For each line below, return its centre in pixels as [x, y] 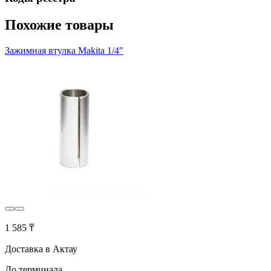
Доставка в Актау [41, 249]
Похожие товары [59, 25]
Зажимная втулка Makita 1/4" [64, 51]
